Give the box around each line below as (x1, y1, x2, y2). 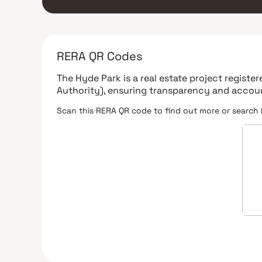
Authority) (57, 84, 104, 96)
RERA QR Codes (57, 48, 143, 64)
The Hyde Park (57, 71, 121, 84)
